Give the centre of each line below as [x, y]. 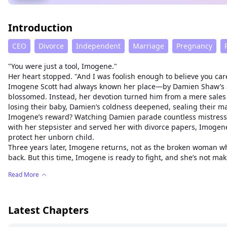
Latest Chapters [48, 210]
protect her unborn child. [51, 137]
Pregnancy [194, 46]
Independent [98, 46]
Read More [24, 175]
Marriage [148, 46]
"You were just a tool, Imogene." [63, 66]
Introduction [40, 28]
